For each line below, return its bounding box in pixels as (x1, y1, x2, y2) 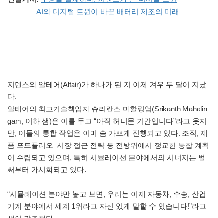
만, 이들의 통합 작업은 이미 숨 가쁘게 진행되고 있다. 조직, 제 (7, 129, 208, 138)
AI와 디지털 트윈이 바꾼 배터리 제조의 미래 (36, 7, 179, 16)
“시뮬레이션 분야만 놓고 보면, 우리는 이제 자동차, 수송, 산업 (7, 190, 206, 199)
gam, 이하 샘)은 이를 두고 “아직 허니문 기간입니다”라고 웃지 (7, 117, 207, 126)
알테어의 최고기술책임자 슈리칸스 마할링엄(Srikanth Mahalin (7, 105, 207, 113)
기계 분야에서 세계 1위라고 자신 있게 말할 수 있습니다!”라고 (7, 202, 206, 211)
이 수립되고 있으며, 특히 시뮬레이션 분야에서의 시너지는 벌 (7, 153, 205, 162)
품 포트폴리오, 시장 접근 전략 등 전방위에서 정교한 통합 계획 (7, 141, 209, 150)
